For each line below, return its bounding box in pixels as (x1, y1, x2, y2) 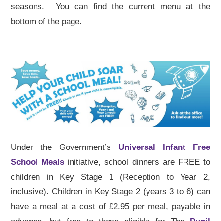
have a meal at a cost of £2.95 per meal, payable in (11, 202, 210, 212)
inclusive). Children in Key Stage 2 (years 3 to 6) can (11, 187, 210, 197)
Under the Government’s (11, 143, 118, 152)
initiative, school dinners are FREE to (64, 157, 210, 167)
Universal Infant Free (118, 143, 210, 152)
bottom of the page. (11, 16, 82, 26)
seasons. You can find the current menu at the (11, 1, 210, 11)
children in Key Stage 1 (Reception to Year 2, (11, 172, 210, 182)
